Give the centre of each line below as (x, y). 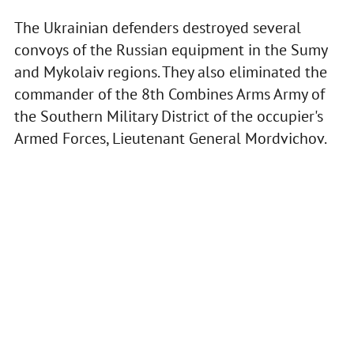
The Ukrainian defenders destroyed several (157, 28)
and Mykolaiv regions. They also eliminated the (170, 72)
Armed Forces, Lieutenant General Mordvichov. (170, 139)
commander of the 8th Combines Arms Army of (169, 94)
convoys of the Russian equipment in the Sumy (170, 50)
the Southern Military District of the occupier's (168, 117)
